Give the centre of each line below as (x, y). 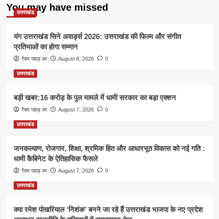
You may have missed (57, 7)
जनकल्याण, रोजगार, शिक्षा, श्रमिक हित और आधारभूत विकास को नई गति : (109, 148)
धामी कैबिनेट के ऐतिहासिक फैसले (55, 159)
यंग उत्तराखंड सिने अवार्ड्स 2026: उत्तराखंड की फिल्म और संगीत (97, 36)
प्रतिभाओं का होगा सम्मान (45, 47)
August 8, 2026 (76, 59)
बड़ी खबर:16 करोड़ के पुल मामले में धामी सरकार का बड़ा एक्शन (95, 98)
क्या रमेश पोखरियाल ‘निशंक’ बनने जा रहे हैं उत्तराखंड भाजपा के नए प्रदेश (108, 209)
